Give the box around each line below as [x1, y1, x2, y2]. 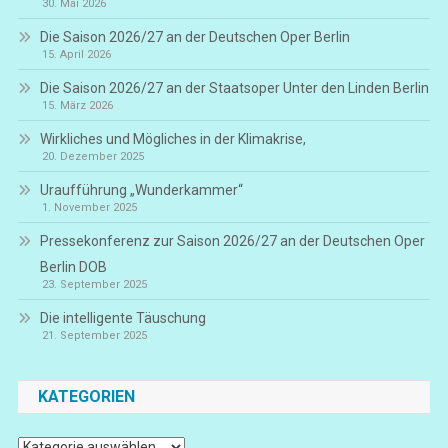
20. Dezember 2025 [41, 150, 144, 164]
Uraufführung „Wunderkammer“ [39, 182, 243, 199]
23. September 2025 [41, 278, 147, 292]
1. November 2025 [41, 201, 137, 215]
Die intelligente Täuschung [39, 310, 206, 327]
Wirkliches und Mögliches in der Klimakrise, [39, 131, 306, 148]
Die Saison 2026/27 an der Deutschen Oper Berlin [39, 29, 350, 46]
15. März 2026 [41, 99, 113, 113]
